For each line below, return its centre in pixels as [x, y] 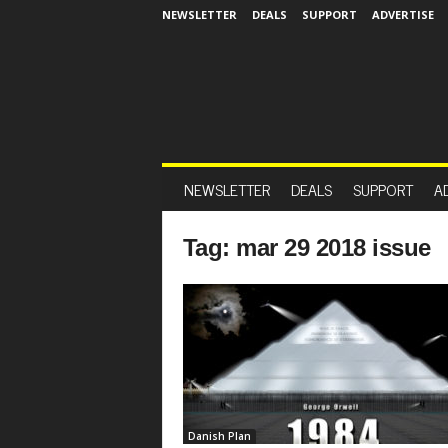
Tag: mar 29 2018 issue [306, 247]
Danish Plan [219, 436]
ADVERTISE [402, 14]
